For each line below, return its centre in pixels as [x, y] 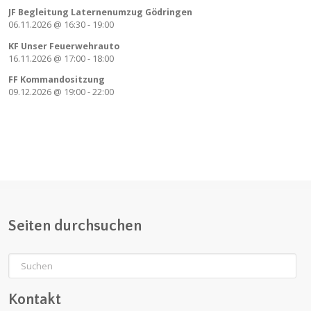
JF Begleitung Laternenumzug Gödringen [100, 12]
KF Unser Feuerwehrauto [64, 46]
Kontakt [35, 299]
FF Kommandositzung [57, 80]
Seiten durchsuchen [75, 226]
